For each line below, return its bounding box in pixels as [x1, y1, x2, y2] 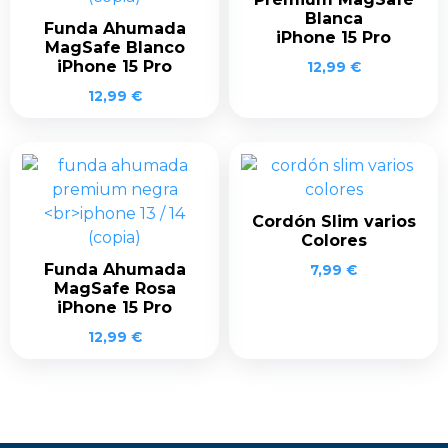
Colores [300, 230, 367, 250]
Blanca [304, 8, 363, 28]
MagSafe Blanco [44, 37, 185, 57]
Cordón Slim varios [251, 211, 416, 231]
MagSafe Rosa [53, 278, 176, 298]
